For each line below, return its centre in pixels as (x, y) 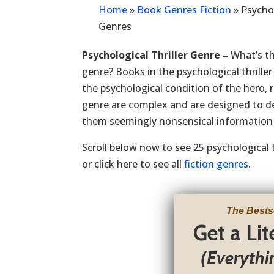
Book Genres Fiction (184, 10)
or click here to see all (133, 164)
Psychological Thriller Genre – (157, 55)
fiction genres (217, 164)
